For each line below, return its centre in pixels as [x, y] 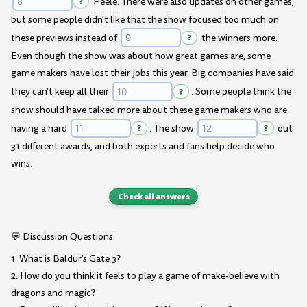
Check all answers [153, 196]
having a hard [40, 128]
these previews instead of [65, 38]
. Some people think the [241, 92]
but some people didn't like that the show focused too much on [145, 20]
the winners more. [238, 38]
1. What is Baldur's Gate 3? [66, 258]
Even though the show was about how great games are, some [141, 56]
